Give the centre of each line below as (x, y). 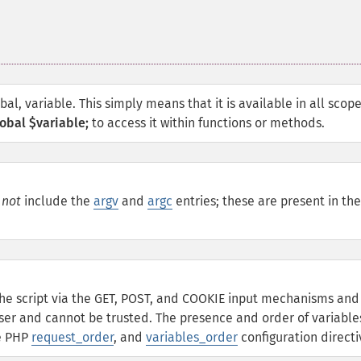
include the (57, 201)
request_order (73, 337)
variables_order (192, 337)
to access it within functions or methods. (207, 123)
